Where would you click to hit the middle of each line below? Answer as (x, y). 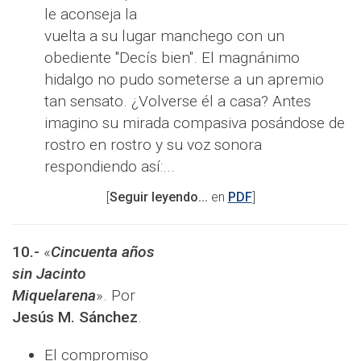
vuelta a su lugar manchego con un (164, 36)
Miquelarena (54, 296)
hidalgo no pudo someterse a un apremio (184, 80)
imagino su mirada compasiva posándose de (195, 123)
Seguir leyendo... (158, 197)
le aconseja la (91, 15)
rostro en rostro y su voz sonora (153, 145)
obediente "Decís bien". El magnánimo (172, 58)
